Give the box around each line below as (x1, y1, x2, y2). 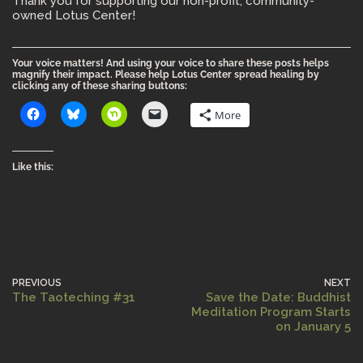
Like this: (12, 160, 53, 173)
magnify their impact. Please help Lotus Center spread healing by (12, 68, 319, 80)
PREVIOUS (12, 276, 62, 288)
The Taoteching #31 (12, 289, 135, 305)
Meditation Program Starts (191, 304, 351, 319)
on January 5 (275, 318, 351, 334)
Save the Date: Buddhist (206, 289, 351, 305)
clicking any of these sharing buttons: (12, 79, 187, 92)
